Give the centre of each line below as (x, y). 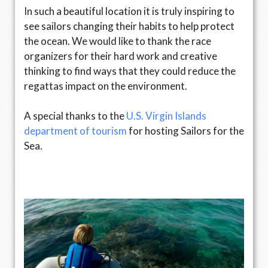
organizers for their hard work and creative (121, 56)
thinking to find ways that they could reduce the (130, 71)
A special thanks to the (75, 116)
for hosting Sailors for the (185, 131)
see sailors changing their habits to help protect (129, 26)
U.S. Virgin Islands (166, 116)
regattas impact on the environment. (106, 86)
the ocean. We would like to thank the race (118, 41)
